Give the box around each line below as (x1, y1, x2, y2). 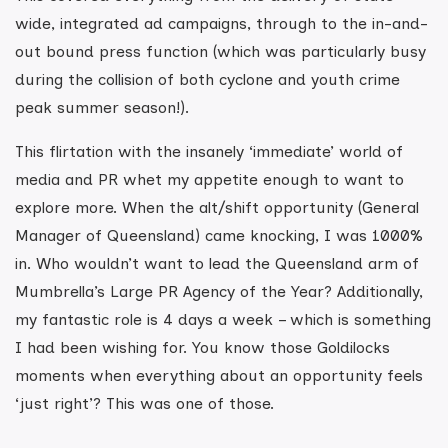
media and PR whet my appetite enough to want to (15, 170, 404, 189)
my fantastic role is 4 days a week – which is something (15, 310, 431, 329)
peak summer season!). (15, 98, 189, 117)
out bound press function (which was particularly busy (15, 42, 426, 61)
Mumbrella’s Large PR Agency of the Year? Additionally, (15, 282, 423, 301)
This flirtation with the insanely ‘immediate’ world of (15, 142, 403, 161)
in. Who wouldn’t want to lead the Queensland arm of (15, 254, 419, 273)
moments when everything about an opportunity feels (15, 366, 423, 385)
